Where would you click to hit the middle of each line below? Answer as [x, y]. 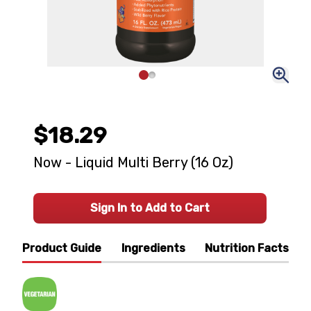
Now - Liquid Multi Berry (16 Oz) [133, 162]
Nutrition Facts [247, 248]
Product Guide [62, 248]
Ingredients [153, 248]
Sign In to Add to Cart [150, 208]
